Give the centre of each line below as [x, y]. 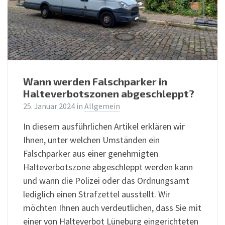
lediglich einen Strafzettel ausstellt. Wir [97, 194]
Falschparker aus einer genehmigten [91, 154]
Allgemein [102, 106]
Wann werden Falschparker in [95, 82]
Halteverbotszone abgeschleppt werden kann [108, 167]
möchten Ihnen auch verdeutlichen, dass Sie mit [112, 208]
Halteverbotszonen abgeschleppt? [109, 94]
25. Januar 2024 [50, 106]
